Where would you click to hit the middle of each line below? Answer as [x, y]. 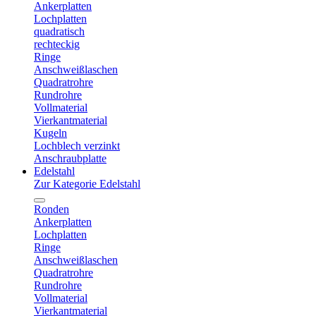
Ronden [51, 209]
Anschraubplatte [70, 158]
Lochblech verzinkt [77, 146]
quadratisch [59, 31]
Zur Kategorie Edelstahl [87, 184]
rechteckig [57, 44]
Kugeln [50, 133]
